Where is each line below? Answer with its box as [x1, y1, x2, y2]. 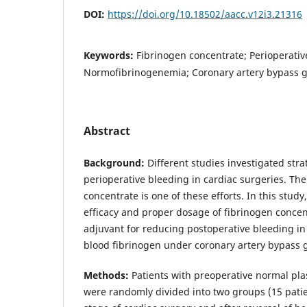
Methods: [84, 268, 129, 282]
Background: [84, 156, 145, 169]
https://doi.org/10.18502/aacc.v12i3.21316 [108, 7, 302, 21]
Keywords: [84, 48, 136, 62]
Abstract [84, 123, 130, 138]
